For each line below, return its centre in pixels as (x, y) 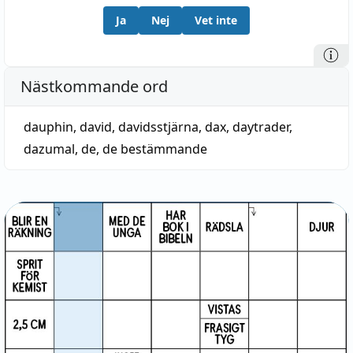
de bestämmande (155, 149)
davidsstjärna (158, 127)
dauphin (48, 127)
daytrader (261, 127)
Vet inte (216, 20)
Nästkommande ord (94, 86)
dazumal (49, 149)
